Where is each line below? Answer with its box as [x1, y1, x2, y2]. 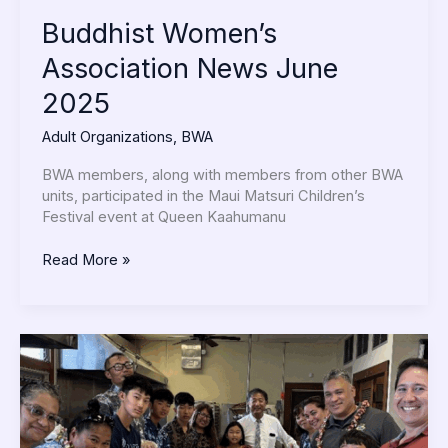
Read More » [41, 251, 130, 270]
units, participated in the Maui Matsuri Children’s [41, 187, 365, 206]
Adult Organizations [41, 127, 173, 146]
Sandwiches [40, 396, 123, 415]
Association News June [41, 52, 338, 86]
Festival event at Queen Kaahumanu [41, 208, 286, 227]
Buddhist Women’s [41, 17, 277, 51]
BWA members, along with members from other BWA [41, 166, 403, 185]
